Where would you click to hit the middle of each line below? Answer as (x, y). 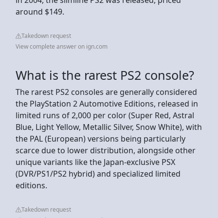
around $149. (40, 11)
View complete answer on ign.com (62, 46)
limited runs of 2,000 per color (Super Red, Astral (105, 115)
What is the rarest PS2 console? (105, 75)
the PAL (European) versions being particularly (100, 138)
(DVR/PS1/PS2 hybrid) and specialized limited (98, 173)
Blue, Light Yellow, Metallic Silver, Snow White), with (109, 127)
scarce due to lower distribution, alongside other (106, 150)
